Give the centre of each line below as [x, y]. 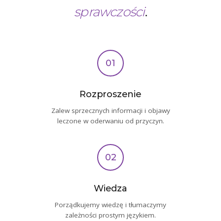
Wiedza [110, 188]
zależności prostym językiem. [110, 215]
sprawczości [110, 12]
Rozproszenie [110, 94]
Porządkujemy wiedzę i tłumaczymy [110, 205]
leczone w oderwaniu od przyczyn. [110, 121]
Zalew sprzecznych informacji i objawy [110, 110]
